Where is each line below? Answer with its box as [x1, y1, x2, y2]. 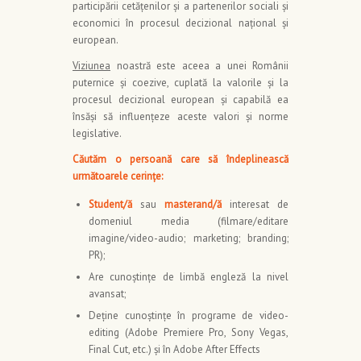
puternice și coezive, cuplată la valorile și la [73, 76, 288, 90]
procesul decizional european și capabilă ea [73, 93, 288, 107]
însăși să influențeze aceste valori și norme [73, 110, 288, 124]
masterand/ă [164, 197, 230, 212]
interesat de [230, 197, 288, 212]
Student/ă [89, 197, 140, 212]
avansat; [89, 287, 126, 301]
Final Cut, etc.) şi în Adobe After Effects [89, 342, 260, 357]
